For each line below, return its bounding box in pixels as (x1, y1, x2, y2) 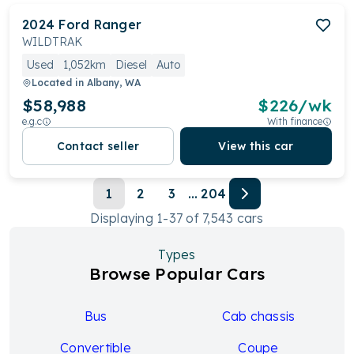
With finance (267, 115, 322, 127)
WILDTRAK (22, 35, 82, 49)
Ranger (93, 17, 142, 32)
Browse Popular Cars (88, 263, 265, 284)
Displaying (90, 210, 157, 226)
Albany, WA (87, 77, 141, 88)
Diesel (115, 58, 147, 72)
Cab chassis (221, 308, 296, 324)
